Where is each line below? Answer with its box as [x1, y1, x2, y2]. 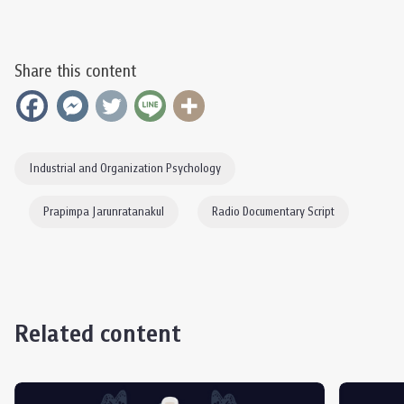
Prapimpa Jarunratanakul [43, 203, 164, 222]
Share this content [14, 59, 136, 85]
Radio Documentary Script [212, 203, 335, 222]
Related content [14, 316, 181, 353]
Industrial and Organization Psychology [29, 160, 221, 179]
